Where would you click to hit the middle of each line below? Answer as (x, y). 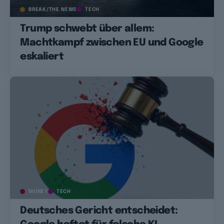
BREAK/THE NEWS (53, 9)
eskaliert (42, 56)
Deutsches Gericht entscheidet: (99, 211)
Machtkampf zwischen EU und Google (112, 42)
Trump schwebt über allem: (87, 28)
